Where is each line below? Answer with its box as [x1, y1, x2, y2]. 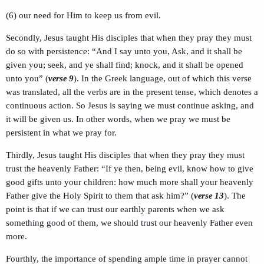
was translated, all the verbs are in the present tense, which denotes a [6, 87, 258, 97]
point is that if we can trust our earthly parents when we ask [6, 204, 225, 214]
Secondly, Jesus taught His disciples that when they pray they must [6, 33, 252, 43]
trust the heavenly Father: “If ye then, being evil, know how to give [6, 164, 253, 174]
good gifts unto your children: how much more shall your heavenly [6, 177, 253, 187]
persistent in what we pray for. [6, 128, 117, 138]
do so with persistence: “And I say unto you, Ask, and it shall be [6, 47, 242, 57]
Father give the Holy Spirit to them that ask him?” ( [6, 191, 194, 201]
